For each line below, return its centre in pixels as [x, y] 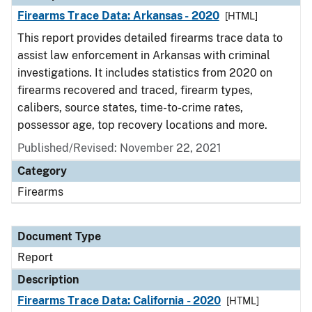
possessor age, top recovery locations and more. [144, 125]
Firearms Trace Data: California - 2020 [119, 301]
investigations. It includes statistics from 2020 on [145, 73]
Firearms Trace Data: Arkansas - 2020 [118, 16]
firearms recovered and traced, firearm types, [135, 90]
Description [48, 280]
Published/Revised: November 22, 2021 [119, 148]
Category [42, 171]
